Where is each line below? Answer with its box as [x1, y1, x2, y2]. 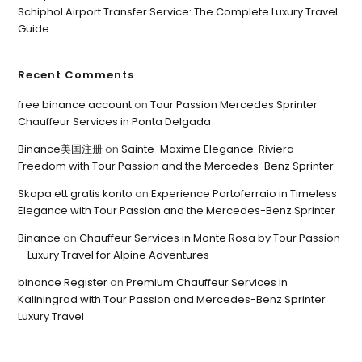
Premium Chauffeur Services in [126, 274, 288, 290]
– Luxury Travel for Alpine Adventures [18, 246, 210, 263]
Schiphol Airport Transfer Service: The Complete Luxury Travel [18, 3, 339, 19]
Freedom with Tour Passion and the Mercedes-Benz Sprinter [18, 158, 335, 174]
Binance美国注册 [18, 141, 103, 157]
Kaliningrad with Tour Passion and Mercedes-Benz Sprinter [18, 291, 326, 307]
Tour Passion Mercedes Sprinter [150, 96, 318, 112]
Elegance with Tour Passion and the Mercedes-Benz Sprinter [18, 202, 336, 218]
